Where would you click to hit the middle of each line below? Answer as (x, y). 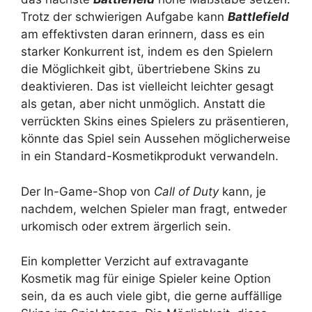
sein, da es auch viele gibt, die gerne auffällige (151, 296)
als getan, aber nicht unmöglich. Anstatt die (143, 104)
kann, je (242, 191)
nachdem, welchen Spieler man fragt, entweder (154, 209)
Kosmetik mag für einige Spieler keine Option (146, 279)
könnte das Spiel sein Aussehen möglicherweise (156, 139)
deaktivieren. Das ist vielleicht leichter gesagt (147, 86)
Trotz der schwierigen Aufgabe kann (124, 17)
